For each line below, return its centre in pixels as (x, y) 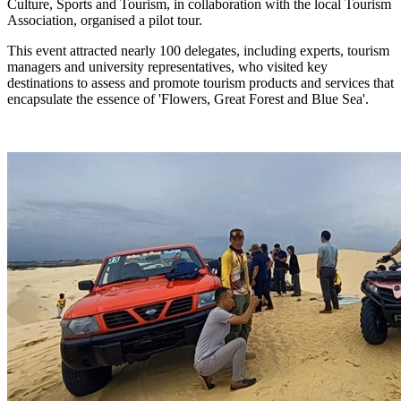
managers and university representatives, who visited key (167, 66)
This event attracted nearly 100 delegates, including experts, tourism (198, 50)
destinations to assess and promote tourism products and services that (200, 82)
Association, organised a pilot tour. (105, 20)
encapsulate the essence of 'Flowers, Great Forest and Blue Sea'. (188, 98)
